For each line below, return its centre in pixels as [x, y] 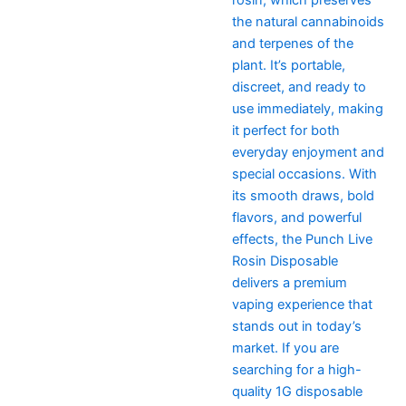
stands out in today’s [296, 326]
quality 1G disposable [297, 391]
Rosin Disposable [285, 261]
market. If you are [285, 348]
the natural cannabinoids [308, 21]
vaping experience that [302, 304]
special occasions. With [304, 174]
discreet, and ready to [299, 87]
